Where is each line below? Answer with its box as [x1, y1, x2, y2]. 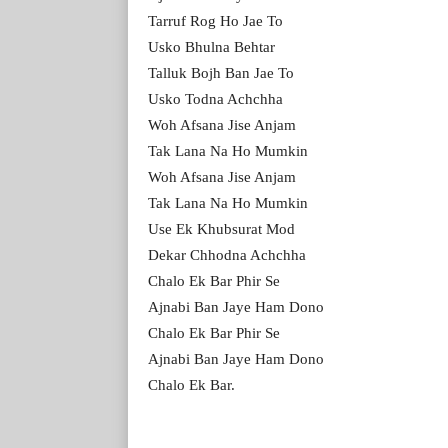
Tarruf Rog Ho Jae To [148, 12, 283, 29]
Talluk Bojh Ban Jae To [148, 64, 294, 81]
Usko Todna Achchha [148, 90, 283, 107]
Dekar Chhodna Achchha [148, 246, 306, 263]
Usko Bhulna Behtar [148, 38, 275, 55]
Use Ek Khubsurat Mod [148, 220, 295, 237]
